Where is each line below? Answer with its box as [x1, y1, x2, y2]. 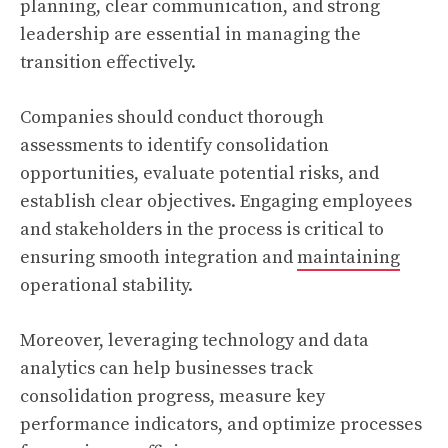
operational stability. [20, 274, 193, 297]
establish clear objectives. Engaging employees [20, 190, 412, 213]
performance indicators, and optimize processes [20, 413, 422, 436]
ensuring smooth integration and [20, 246, 297, 269]
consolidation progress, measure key [20, 385, 325, 408]
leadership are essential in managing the [20, 23, 361, 46]
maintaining [297, 246, 400, 269]
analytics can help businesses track [20, 357, 313, 380]
